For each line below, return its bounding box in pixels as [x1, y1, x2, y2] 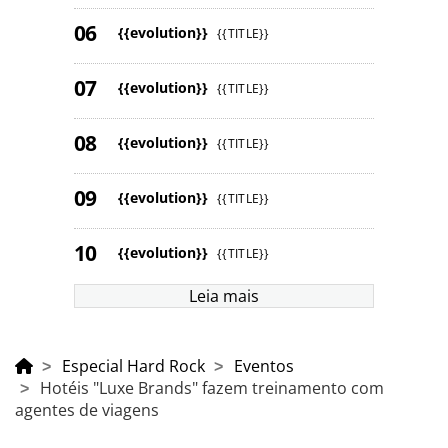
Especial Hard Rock [62, 355, 205, 378]
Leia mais [189, 285, 259, 308]
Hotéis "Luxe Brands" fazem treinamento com [40, 377, 384, 400]
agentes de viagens [15, 399, 159, 422]
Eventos [234, 355, 294, 378]
